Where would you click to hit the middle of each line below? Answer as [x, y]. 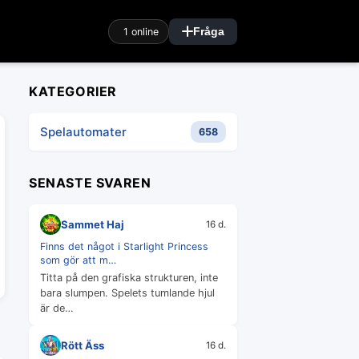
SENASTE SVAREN [90, 183]
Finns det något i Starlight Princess [124, 246]
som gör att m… [78, 260]
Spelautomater [83, 131]
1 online [141, 31]
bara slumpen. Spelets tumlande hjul [127, 293]
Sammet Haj [93, 224]
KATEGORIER [73, 91]
